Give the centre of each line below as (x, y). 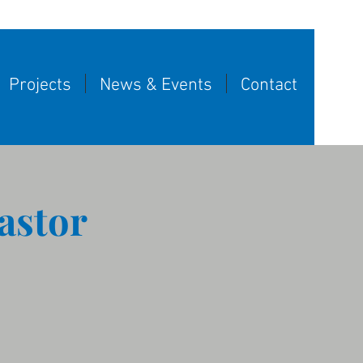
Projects (40, 85)
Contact (269, 85)
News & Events (156, 85)
